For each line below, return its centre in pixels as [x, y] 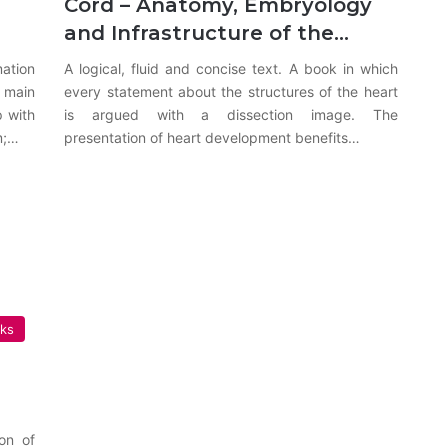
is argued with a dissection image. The [231, 114]
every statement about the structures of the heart [231, 91]
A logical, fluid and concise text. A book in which [231, 68]
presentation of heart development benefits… [212, 137]
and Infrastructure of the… [207, 32]
